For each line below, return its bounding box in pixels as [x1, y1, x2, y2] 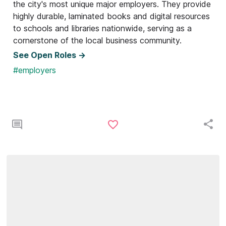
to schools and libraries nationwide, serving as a [13, 23, 192, 33]
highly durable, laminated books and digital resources [13, 11, 210, 21]
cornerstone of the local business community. [13, 35, 182, 45]
